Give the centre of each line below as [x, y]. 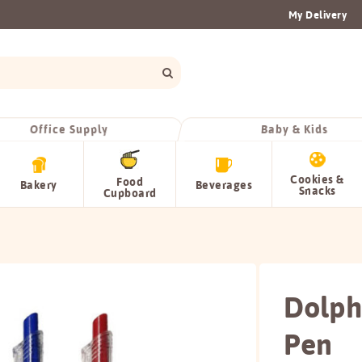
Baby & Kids [294, 129]
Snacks [317, 191]
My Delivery [317, 15]
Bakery [38, 185]
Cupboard [130, 193]
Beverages [224, 185]
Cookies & [317, 179]
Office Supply [69, 129]
